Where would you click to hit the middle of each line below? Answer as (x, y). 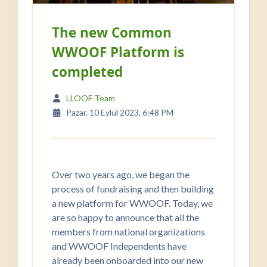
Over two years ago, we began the (121, 175)
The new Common (112, 33)
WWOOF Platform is (118, 52)
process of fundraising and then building (133, 189)
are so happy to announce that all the (125, 218)
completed (87, 72)
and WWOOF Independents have (119, 246)
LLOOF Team (91, 98)
